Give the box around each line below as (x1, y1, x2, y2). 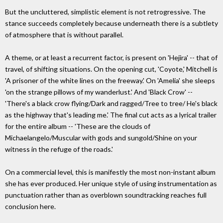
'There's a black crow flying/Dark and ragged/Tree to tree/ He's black (5, 99, 218, 108)
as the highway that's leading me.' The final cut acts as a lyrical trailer (5, 111, 217, 119)
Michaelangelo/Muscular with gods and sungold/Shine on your (5, 133, 197, 142)
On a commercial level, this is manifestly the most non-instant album (5, 168, 216, 177)
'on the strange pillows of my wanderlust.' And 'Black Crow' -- (5, 88, 193, 97)
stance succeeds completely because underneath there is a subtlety (5, 19, 218, 28)
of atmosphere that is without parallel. (5, 30, 123, 39)
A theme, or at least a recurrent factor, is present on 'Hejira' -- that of (5, 53, 218, 62)
